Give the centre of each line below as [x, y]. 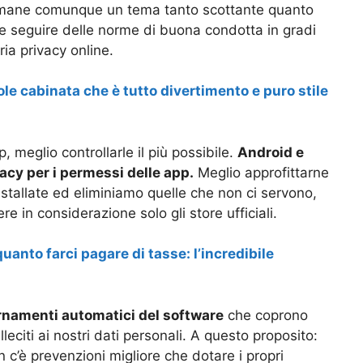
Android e [271, 152]
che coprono [266, 315]
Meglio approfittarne [261, 172]
